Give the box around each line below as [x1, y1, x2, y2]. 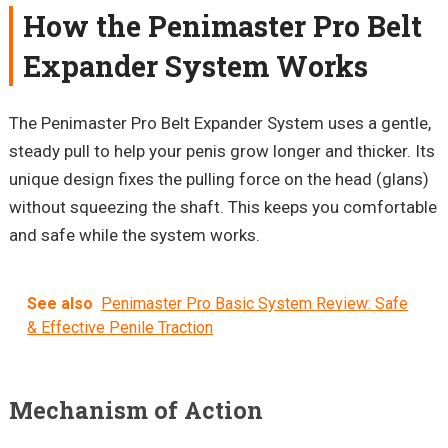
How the [22, 6, 148, 45]
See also [26, 293, 93, 313]
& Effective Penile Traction [26, 317, 213, 337]
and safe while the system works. [8, 224, 260, 245]
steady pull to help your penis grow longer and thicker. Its [8, 140, 435, 161]
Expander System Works [22, 46, 368, 85]
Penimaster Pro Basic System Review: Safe [100, 293, 408, 313]
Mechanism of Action [8, 394, 263, 426]
